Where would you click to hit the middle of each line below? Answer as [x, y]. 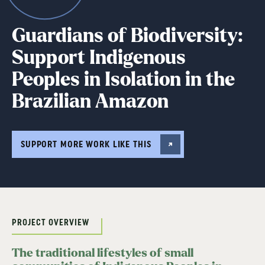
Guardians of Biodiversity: [127, 36]
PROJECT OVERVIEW [51, 223]
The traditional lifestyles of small [103, 253]
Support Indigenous [99, 58]
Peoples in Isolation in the [123, 80]
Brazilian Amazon [90, 102]
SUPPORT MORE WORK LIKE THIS [86, 144]
